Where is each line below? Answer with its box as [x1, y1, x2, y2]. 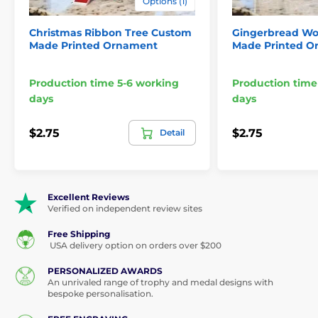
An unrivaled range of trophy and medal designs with [48, 277, 273, 288]
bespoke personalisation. [48, 288, 153, 300]
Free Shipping [48, 229, 110, 240]
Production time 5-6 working [29, 77, 179, 90]
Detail [160, 127, 185, 138]
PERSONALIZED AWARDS [48, 265, 163, 277]
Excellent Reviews [48, 192, 129, 203]
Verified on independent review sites [48, 203, 202, 214]
